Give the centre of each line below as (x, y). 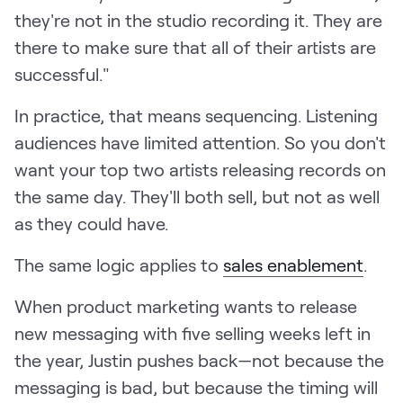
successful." (64, 74)
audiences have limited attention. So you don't (200, 143)
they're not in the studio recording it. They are (198, 20)
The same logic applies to (119, 265)
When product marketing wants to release (186, 306)
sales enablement (293, 265)
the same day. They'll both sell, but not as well (197, 197)
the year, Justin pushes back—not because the (199, 360)
